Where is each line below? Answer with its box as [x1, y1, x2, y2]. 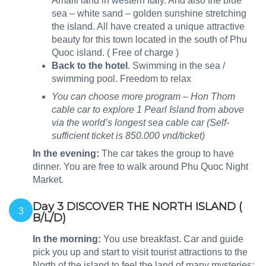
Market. [33, 175, 64, 185]
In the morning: [33, 234, 101, 245]
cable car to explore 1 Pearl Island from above [52, 104, 244, 115]
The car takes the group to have [99, 148, 234, 159]
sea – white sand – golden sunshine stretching [52, 8, 246, 19]
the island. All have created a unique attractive [52, 21, 245, 32]
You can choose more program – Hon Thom [52, 91, 235, 102]
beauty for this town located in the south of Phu [52, 34, 247, 45]
